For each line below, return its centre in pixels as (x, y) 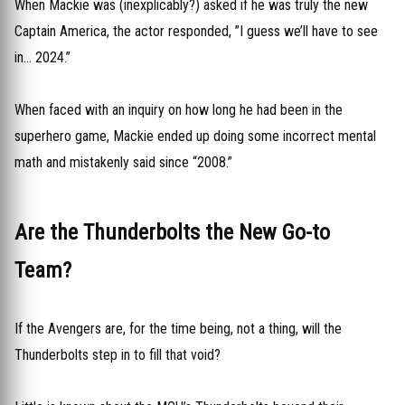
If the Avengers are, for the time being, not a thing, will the (178, 329)
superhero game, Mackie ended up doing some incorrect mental (195, 136)
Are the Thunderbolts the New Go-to (172, 232)
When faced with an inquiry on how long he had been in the (179, 110)
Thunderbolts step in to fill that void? (118, 355)
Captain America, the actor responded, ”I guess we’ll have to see (196, 31)
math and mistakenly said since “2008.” (123, 162)
